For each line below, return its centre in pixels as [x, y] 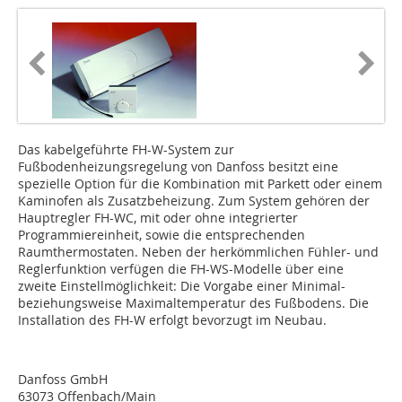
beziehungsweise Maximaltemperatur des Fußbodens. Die [193, 303]
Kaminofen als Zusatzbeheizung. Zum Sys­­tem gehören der [194, 201]
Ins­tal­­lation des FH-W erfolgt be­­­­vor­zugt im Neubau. [172, 320]
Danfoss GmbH [63, 380]
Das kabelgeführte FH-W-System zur [126, 150]
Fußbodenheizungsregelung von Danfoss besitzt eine [178, 167]
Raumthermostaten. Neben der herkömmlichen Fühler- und [198, 252]
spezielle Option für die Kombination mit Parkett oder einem [200, 184]
